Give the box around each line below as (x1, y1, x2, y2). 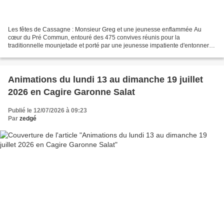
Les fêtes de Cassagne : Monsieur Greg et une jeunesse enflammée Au (8, 25, 201, 33)
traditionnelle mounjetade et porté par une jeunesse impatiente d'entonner (8, 41, 209, 49)
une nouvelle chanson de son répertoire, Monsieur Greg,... (8, 49, 166, 57)
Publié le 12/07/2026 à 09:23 (8, 106, 87, 114)
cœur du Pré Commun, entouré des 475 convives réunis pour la (8, 33, 180, 41)
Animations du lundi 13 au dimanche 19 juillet (8, 74, 122, 84)
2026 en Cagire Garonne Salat (30, 86, 135, 97)
